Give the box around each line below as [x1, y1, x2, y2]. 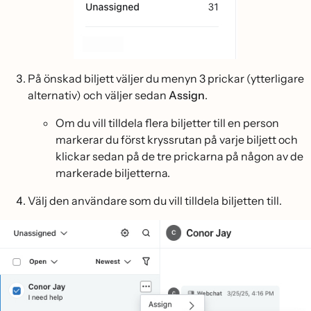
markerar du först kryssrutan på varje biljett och [56, 133, 298, 147]
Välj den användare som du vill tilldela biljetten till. [28, 194, 282, 208]
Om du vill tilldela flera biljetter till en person [56, 116, 279, 131]
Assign [169, 88, 205, 103]
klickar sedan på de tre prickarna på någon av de [56, 149, 303, 164]
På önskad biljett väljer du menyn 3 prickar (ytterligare [28, 72, 304, 86]
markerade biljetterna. [56, 166, 170, 180]
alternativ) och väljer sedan [28, 88, 169, 103]
